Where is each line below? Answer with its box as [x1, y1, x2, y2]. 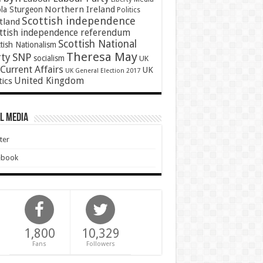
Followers [86, 240, 115, 248]
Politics [116, 6, 140, 15]
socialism [33, 53, 65, 63]
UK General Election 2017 [65, 67, 140, 75]
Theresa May [66, 50, 137, 65]
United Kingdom [14, 75, 84, 87]
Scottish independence [21, 15, 136, 28]
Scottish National [58, 38, 137, 50]
